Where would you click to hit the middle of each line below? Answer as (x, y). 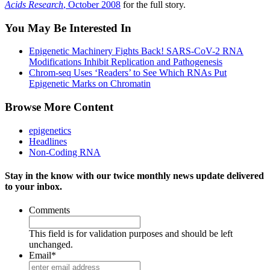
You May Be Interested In (68, 28)
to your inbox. (33, 186)
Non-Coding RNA (65, 152)
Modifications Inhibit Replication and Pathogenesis (126, 62)
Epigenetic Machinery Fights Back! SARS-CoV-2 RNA (136, 51)
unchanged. (51, 245)
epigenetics (50, 130)
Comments (49, 210)
